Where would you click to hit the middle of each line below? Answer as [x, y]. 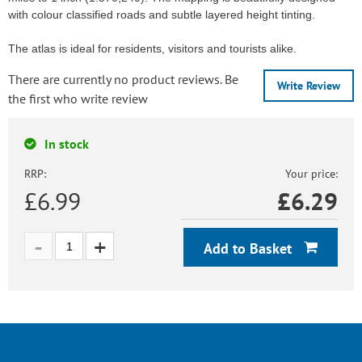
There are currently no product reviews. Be [123, 79]
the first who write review [78, 99]
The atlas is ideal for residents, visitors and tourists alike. [152, 48]
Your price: [311, 174]
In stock [67, 144]
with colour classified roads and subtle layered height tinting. [162, 15]
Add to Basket [250, 248]
